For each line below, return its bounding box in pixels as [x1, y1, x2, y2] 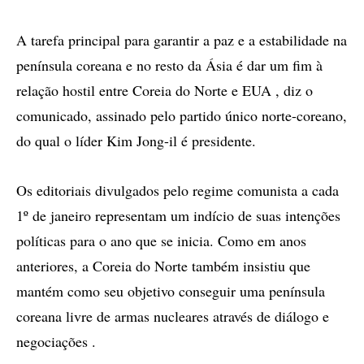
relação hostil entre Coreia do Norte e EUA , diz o [16, 80, 313, 100]
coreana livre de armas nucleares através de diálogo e [16, 306, 329, 326]
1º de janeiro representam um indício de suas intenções [16, 206, 340, 225]
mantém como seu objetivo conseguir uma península [16, 281, 325, 301]
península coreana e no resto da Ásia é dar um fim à [16, 55, 323, 75]
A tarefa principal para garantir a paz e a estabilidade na [16, 30, 347, 50]
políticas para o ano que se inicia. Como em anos [16, 231, 306, 250]
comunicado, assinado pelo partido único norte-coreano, [16, 106, 347, 125]
